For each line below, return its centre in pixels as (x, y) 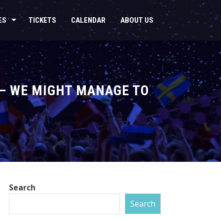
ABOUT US (137, 20)
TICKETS (42, 20)
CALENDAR (88, 20)
